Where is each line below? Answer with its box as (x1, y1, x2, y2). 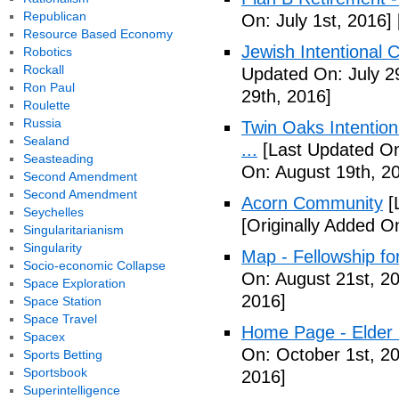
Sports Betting (22, 347, 102, 362)
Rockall (22, 62, 64, 77)
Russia (22, 116, 61, 130)
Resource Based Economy (22, 27, 173, 41)
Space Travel (22, 312, 97, 326)
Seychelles (22, 205, 84, 219)
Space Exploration (22, 276, 126, 290)
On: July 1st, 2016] (241, 11, 392, 30)
